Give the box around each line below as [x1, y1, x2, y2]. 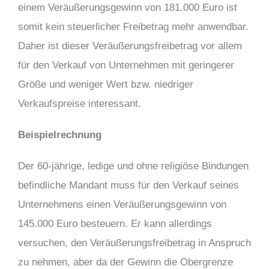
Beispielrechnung [18, 129, 101, 141]
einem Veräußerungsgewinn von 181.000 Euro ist [18, 2, 237, 13]
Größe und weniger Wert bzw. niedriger [18, 79, 193, 90]
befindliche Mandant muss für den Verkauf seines [18, 180, 239, 191]
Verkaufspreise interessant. [18, 98, 141, 109]
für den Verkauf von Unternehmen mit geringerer [18, 59, 234, 71]
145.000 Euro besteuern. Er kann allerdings [18, 218, 212, 229]
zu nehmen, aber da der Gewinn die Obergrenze [18, 256, 233, 268]
